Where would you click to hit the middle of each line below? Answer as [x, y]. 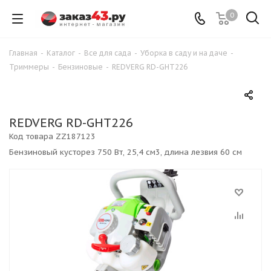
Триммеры [29, 67]
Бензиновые [80, 67]
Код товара [31, 136]
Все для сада [108, 53]
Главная [23, 53]
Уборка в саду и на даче [184, 53]
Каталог [61, 53]
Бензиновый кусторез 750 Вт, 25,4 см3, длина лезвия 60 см [126, 152]
